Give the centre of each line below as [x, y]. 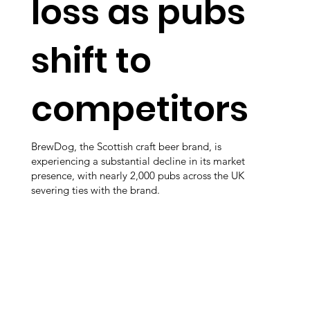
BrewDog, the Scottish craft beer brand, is [126, 146]
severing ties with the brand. [95, 190]
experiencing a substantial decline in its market [138, 161]
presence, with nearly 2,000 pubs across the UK [138, 175]
